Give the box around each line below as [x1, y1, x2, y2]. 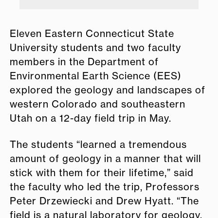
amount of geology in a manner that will [10, 153, 201, 165]
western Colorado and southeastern [10, 98, 185, 110]
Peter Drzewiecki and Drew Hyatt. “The [10, 195, 199, 207]
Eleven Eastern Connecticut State [10, 28, 174, 40]
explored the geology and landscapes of [10, 84, 205, 96]
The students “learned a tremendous [10, 139, 187, 151]
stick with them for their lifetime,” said [10, 167, 194, 179]
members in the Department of [10, 56, 159, 68]
